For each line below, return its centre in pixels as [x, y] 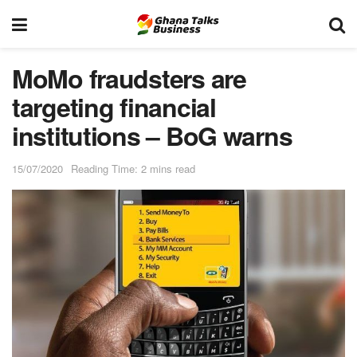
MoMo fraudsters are [129, 78]
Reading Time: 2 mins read [133, 168]
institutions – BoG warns [152, 135]
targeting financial [114, 107]
